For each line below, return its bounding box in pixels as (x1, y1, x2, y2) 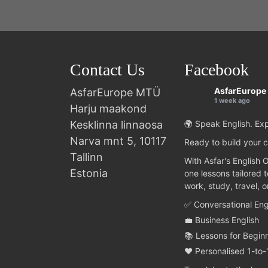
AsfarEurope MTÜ (70, 86, 160, 99)
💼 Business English (184, 214, 259, 225)
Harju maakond (70, 102, 147, 115)
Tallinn (70, 150, 103, 163)
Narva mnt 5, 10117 (70, 134, 166, 147)
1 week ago (214, 96, 250, 105)
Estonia (70, 166, 108, 179)
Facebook (184, 60, 249, 79)
